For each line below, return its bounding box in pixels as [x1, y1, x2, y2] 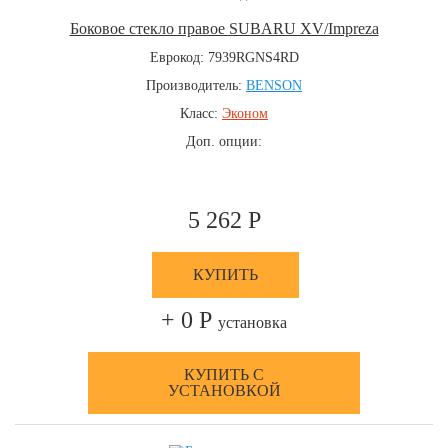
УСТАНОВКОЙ [167, 382, 281, 399]
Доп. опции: [186, 134, 262, 149]
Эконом [222, 106, 268, 121]
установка [218, 314, 287, 331]
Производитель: [146, 78, 246, 93]
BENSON [246, 78, 302, 93]
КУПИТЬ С [184, 366, 264, 383]
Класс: [180, 106, 222, 121]
